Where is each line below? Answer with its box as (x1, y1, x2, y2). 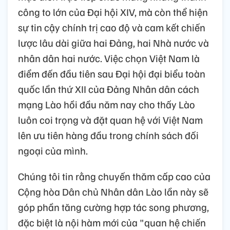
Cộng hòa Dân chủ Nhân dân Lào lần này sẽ (18, 185, 208, 199)
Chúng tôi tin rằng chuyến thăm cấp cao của (18, 169, 210, 183)
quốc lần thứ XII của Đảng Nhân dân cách (18, 82, 199, 96)
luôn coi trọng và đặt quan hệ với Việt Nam (18, 113, 203, 127)
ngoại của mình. (18, 144, 88, 158)
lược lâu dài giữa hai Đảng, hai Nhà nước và (18, 36, 209, 50)
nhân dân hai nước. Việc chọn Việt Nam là (18, 51, 200, 65)
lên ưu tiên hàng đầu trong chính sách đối (18, 128, 199, 142)
